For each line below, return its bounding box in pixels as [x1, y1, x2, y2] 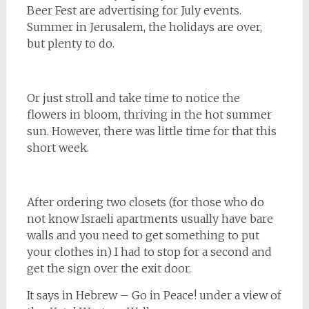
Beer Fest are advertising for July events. [26, 3, 241, 17]
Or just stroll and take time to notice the [26, 91, 240, 105]
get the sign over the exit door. [26, 261, 191, 275]
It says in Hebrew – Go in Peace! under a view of [26, 288, 281, 302]
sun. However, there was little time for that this [26, 124, 277, 138]
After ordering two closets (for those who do [26, 195, 264, 209]
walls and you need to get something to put [26, 228, 259, 242]
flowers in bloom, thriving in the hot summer [26, 108, 272, 121]
